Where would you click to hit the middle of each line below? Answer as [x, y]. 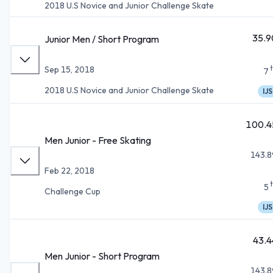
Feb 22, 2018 [69, 170]
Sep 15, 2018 [69, 69]
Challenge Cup [73, 191]
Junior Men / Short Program [102, 39]
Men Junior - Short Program [102, 256]
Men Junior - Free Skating [98, 140]
